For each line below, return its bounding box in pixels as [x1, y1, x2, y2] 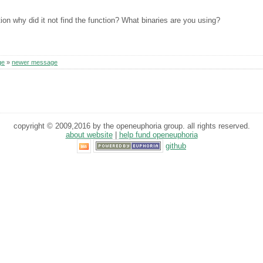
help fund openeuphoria [119, 130, 198, 139]
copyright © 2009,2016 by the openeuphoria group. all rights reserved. [13, 121, 250, 130]
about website [65, 130, 113, 139]
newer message [12, 58, 58, 66]
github [166, 141, 186, 150]
